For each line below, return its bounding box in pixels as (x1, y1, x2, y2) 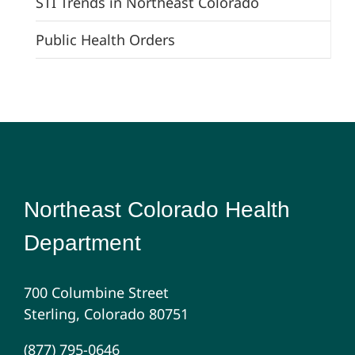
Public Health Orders (36, 29, 175, 49)
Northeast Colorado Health (23, 197, 290, 222)
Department (23, 230, 141, 255)
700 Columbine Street (23, 282, 169, 302)
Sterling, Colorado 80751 (23, 303, 189, 323)
